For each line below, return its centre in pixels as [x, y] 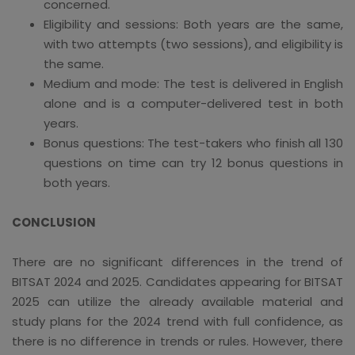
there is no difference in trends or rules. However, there [177, 341]
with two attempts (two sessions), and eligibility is [193, 44]
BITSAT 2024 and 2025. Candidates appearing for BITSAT [177, 281]
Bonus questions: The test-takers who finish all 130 [193, 143]
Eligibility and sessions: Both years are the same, [193, 24]
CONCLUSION [54, 222]
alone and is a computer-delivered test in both [193, 103]
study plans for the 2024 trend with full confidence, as [177, 321]
